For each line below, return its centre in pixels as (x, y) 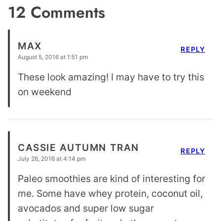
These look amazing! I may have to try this (111, 77)
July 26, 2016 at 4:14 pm (52, 159)
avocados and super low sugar (86, 208)
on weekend (45, 92)
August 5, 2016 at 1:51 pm (53, 57)
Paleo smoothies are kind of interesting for (111, 179)
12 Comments (56, 13)
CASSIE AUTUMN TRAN (78, 147)
